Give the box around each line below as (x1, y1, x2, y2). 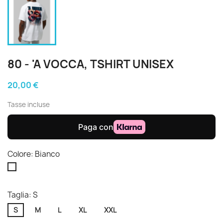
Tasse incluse (7, 100, 50, 109)
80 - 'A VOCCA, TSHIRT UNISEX (7, 57, 174, 72)
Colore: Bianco (7, 149, 60, 159)
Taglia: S (7, 190, 38, 200)
